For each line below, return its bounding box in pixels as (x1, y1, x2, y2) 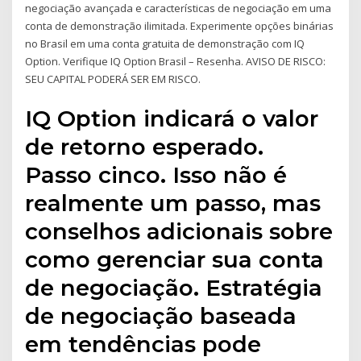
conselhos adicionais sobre (25, 217, 334, 245)
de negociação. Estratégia (25, 273, 323, 301)
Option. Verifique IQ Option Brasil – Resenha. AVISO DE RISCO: (25, 54, 326, 69)
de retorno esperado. (25, 132, 264, 160)
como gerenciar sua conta (25, 245, 325, 273)
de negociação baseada (25, 301, 297, 330)
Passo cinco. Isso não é (25, 160, 288, 189)
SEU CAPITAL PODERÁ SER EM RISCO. (25, 72, 201, 87)
